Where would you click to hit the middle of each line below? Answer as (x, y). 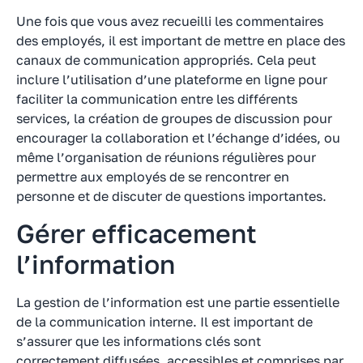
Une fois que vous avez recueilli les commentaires (170, 21)
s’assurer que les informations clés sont (139, 341)
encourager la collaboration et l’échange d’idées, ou (178, 138)
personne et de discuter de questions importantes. (171, 196)
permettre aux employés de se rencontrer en (153, 177)
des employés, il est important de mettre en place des (181, 41)
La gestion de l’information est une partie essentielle (178, 302)
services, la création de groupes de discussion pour (174, 119)
